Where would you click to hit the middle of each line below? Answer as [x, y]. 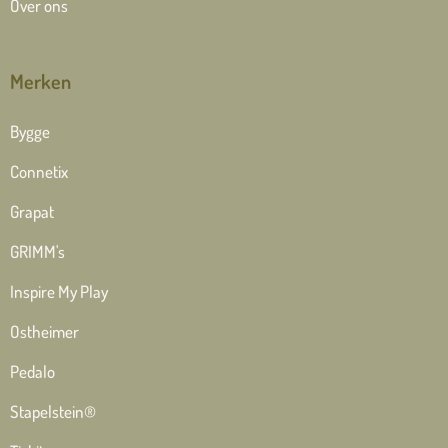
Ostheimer [44, 337]
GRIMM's [37, 257]
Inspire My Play [59, 297]
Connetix [39, 177]
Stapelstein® [53, 417]
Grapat [32, 217]
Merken [40, 86]
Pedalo [32, 377]
